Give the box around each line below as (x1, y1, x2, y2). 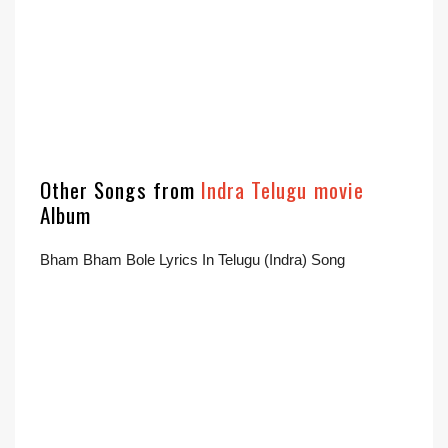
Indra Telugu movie (200, 174, 364, 205)
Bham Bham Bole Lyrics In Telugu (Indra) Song (40, 251, 345, 268)
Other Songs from (40, 174, 201, 205)
